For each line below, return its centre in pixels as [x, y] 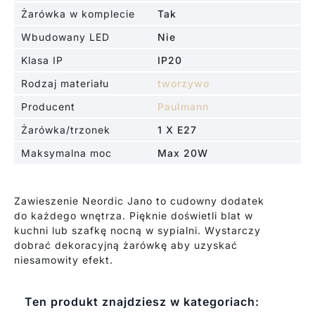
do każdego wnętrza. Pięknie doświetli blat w [133, 216]
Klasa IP [42, 60]
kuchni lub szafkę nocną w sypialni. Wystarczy [137, 231]
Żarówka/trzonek [65, 130]
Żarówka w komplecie [78, 14]
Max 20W [183, 153]
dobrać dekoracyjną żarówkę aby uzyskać [126, 245]
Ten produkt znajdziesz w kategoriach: [142, 302]
